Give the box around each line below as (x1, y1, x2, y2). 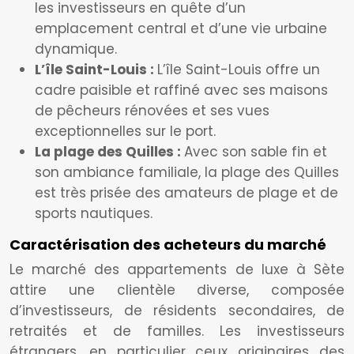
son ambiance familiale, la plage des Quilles (35, 163, 339, 182)
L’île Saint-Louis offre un (157, 60, 320, 79)
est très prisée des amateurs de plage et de (35, 183, 338, 202)
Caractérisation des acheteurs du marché (9, 235, 326, 254)
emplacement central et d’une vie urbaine (35, 19, 327, 38)
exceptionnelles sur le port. (35, 122, 216, 141)
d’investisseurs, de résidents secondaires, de (9, 301, 345, 320)
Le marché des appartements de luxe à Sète (9, 260, 345, 279)
